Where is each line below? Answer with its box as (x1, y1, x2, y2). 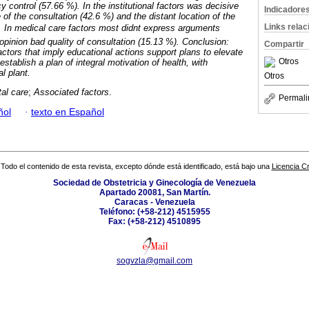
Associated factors (34, 87, 109, 98)
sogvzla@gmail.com (117, 256, 192, 266)
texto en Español (31, 106, 104, 117)
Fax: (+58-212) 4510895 (108, 217, 201, 227)
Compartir (264, 39, 304, 49)
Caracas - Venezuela (114, 197, 195, 208)
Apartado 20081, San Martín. (99, 188, 210, 198)
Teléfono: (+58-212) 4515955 (99, 207, 210, 217)
